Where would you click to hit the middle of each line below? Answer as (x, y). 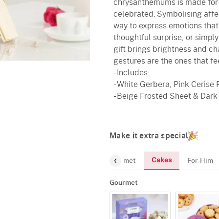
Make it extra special (149, 136)
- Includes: (131, 73)
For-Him (200, 161)
